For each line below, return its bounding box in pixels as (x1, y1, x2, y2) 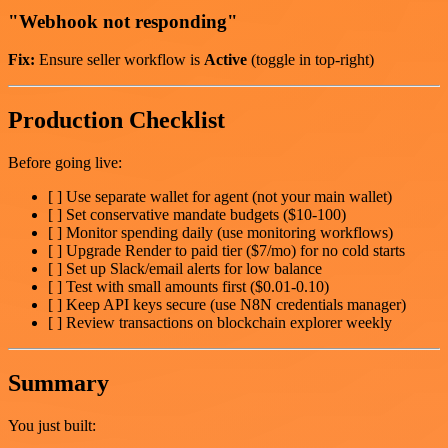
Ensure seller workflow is (35, 51, 204, 69)
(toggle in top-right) (247, 51, 374, 69)
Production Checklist (8, 107, 225, 134)
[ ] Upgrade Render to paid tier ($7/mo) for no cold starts (48, 242, 405, 260)
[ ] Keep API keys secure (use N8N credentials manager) (48, 296, 406, 314)
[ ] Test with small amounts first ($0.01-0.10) (48, 278, 329, 296)
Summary (8, 370, 109, 397)
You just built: (8, 417, 96, 435)
